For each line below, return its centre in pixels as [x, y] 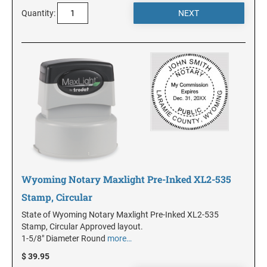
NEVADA [27, 218]
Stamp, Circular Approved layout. [82, 226]
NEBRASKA [32, 181]
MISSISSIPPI [34, 68]
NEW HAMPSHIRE [44, 256]
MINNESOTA [34, 31]
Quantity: [38, 13]
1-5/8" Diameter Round [64, 238]
